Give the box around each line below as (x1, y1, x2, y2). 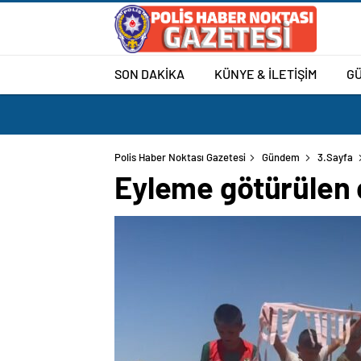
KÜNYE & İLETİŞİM (214, 65, 317, 81)
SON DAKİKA (114, 65, 185, 81)
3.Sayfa (317, 151, 353, 164)
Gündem (262, 151, 300, 164)
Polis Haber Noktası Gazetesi (114, 151, 246, 164)
